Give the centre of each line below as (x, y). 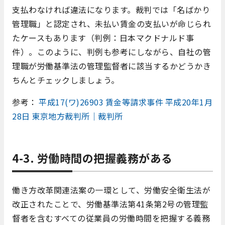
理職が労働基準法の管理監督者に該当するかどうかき (111, 66)
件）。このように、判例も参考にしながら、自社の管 (111, 52)
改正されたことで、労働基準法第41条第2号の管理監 (110, 204)
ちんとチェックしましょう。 (66, 80)
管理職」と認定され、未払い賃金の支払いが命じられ (111, 24)
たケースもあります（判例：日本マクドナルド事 (103, 38)
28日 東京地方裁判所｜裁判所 (68, 116)
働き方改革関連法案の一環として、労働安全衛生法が (111, 190)
